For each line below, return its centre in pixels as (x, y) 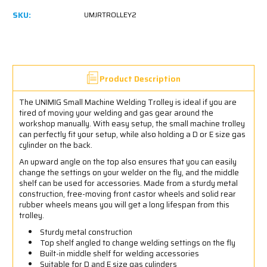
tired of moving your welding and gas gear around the (116, 113)
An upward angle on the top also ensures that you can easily (128, 162)
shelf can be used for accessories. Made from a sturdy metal (128, 183)
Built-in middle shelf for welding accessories (120, 253)
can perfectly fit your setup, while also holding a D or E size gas (132, 134)
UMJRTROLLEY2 (110, 14)
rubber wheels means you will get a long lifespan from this (124, 204)
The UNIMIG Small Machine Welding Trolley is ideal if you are (128, 102)
